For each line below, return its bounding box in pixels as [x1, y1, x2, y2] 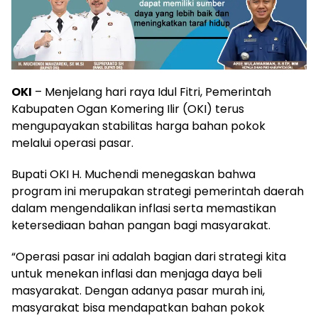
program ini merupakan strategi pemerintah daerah [11, 182, 304, 199]
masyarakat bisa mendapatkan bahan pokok [11, 299, 265, 316]
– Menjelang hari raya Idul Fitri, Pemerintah [32, 83, 271, 100]
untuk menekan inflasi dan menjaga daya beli [11, 265, 262, 282]
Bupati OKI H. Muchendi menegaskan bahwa [11, 165, 256, 182]
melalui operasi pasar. [11, 134, 133, 151]
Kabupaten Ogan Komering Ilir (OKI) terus [11, 100, 244, 117]
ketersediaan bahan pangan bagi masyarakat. [11, 216, 270, 234]
